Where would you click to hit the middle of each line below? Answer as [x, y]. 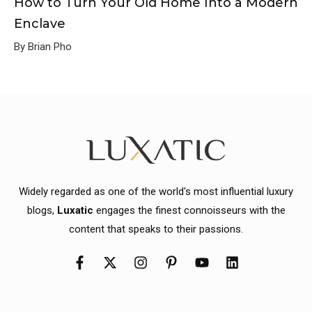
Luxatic [75, 210]
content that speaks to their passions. [156, 229]
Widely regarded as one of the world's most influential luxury [156, 191]
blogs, [42, 210]
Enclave [40, 23]
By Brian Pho [43, 46]
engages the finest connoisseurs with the [189, 210]
